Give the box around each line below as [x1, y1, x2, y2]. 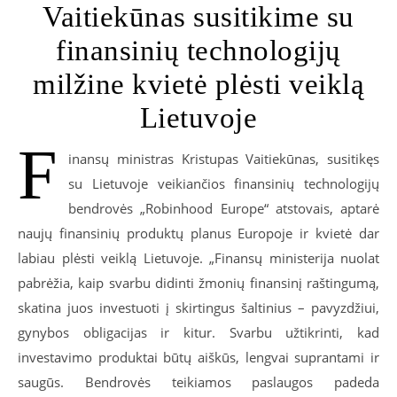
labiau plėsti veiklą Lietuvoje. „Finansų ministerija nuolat [18, 248, 379, 267]
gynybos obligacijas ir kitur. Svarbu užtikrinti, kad [18, 323, 379, 341]
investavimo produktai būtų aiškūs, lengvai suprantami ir [18, 347, 379, 366]
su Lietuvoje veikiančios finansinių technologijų [68, 174, 379, 192]
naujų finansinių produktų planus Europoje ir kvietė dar [18, 223, 379, 242]
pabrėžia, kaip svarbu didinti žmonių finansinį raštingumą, [18, 273, 379, 292]
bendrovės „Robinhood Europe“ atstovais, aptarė [68, 198, 379, 217]
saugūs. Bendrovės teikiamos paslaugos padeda [18, 372, 379, 391]
